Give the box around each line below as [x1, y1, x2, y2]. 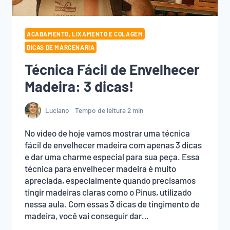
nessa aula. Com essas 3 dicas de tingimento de [25, 198, 200, 209]
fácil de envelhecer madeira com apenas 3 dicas [25, 139, 202, 150]
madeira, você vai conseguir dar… [25, 210, 149, 221]
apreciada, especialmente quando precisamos [25, 175, 196, 185]
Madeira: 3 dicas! [25, 78, 134, 95]
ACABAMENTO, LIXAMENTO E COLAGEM [27, 30, 143, 38]
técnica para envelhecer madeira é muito [25, 163, 176, 174]
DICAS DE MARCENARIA [27, 44, 95, 51]
